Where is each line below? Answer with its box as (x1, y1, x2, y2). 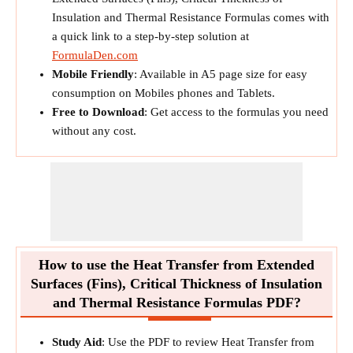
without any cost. (52, 124, 136, 137)
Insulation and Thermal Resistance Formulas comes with (52, 11, 329, 24)
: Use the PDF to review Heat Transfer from (102, 336, 314, 348)
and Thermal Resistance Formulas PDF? (52, 295, 301, 310)
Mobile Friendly (52, 68, 134, 80)
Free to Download (52, 106, 144, 118)
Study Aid (52, 336, 102, 348)
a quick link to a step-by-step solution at (52, 30, 249, 43)
